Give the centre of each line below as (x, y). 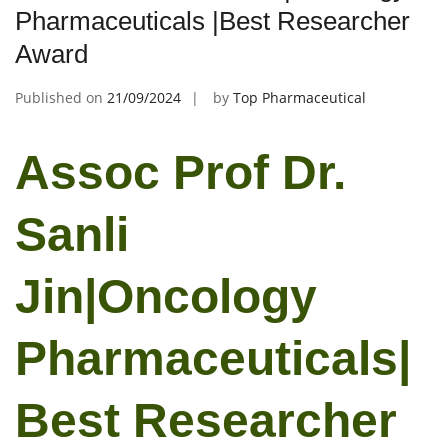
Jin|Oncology (166, 297)
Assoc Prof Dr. (180, 173)
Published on (61, 98)
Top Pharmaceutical (299, 98)
